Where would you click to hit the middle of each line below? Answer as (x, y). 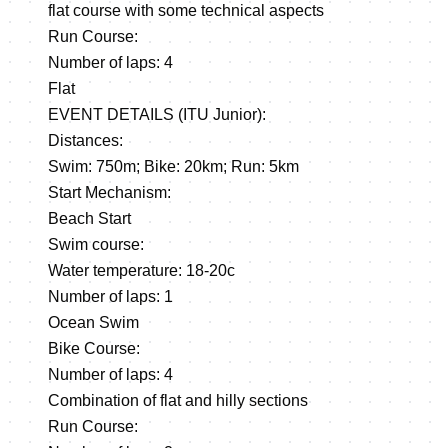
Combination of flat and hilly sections (178, 400)
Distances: (85, 140)
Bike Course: (94, 348)
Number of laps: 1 (110, 296)
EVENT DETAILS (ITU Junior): (157, 114)
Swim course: (96, 244)
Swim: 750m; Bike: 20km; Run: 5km (173, 166)
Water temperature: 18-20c (141, 270)
